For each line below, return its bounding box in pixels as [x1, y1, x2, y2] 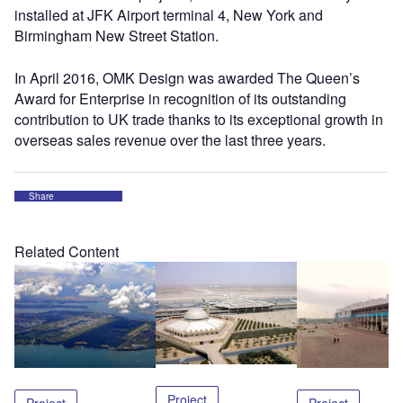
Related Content [14, 241, 119, 262]
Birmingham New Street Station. [14, 25, 219, 46]
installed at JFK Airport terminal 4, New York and [14, 4, 323, 25]
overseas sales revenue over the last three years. [14, 130, 326, 150]
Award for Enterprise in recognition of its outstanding [14, 88, 346, 109]
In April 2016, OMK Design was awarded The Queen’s [14, 67, 360, 88]
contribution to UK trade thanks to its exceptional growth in [14, 109, 383, 130]
